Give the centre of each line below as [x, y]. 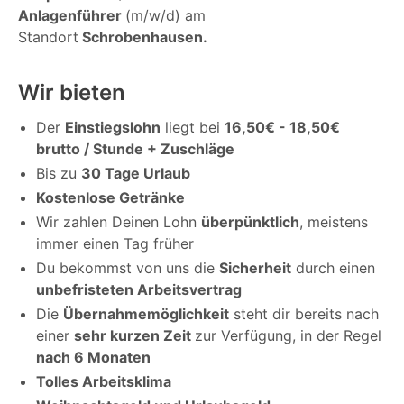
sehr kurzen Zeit [134, 336]
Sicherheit [255, 268]
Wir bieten [72, 93]
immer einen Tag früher [115, 244]
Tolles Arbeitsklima [104, 382]
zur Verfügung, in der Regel [288, 336]
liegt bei [193, 128]
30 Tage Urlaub [136, 174]
